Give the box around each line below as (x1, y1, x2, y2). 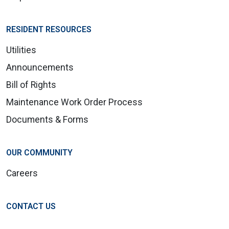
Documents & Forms (6, 114, 88, 125)
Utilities (6, 44, 36, 55)
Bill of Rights (6, 79, 56, 90)
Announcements (6, 62, 74, 73)
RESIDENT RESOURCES (6, 24, 91, 34)
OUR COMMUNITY (6, 147, 73, 157)
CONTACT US (6, 201, 56, 211)
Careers (6, 168, 38, 178)
